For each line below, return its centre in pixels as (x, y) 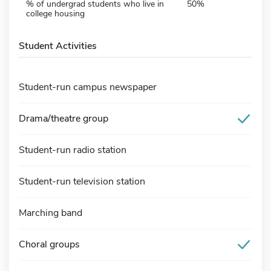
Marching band (51, 213)
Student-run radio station (73, 150)
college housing (55, 13)
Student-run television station (82, 181)
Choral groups (49, 244)
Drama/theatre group (64, 118)
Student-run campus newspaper (88, 87)
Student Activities (58, 46)
